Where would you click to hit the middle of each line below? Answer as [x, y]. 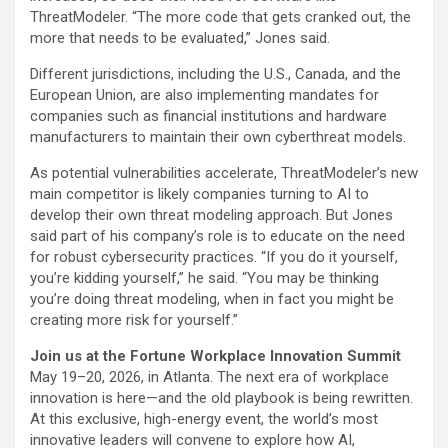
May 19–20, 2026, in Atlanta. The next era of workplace [209, 377]
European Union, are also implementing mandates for [204, 95]
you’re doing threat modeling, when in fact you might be [212, 299]
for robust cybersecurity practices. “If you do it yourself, [214, 257]
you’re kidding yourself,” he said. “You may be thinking [204, 278]
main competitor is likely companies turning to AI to [199, 194]
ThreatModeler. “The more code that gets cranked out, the [220, 17]
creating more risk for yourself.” [134, 320]
